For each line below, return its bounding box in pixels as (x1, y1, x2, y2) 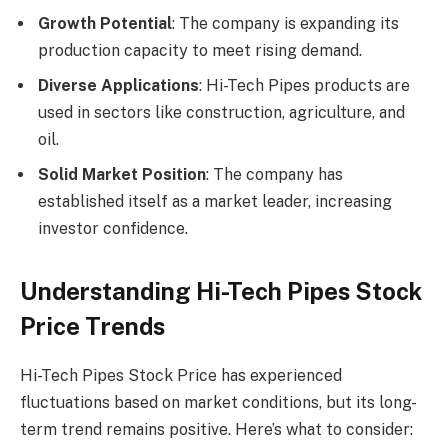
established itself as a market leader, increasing (38, 192, 392, 211)
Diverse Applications (38, 76, 199, 96)
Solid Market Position (38, 165, 206, 184)
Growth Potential (38, 14, 172, 34)
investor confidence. (38, 219, 188, 238)
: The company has (206, 165, 343, 184)
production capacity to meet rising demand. (38, 41, 362, 61)
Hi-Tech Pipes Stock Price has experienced (20, 366, 342, 386)
